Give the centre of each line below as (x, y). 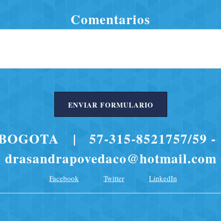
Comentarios (110, 19)
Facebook (64, 178)
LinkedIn (163, 178)
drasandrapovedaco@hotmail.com (110, 158)
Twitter (114, 178)
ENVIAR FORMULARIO (110, 105)
